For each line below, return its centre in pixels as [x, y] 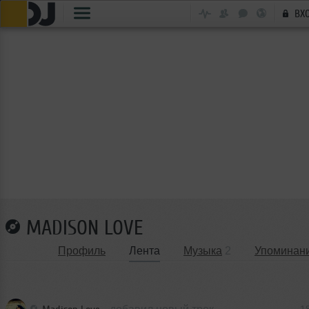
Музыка [203, 251]
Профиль [82, 251]
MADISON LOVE [84, 228]
